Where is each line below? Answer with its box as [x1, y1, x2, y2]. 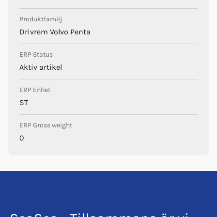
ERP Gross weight [19, 121, 72, 129]
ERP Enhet [19, 85, 50, 94]
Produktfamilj [19, 15, 62, 23]
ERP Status [19, 50, 53, 59]
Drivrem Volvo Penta [19, 27, 91, 36]
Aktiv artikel [19, 62, 62, 72]
